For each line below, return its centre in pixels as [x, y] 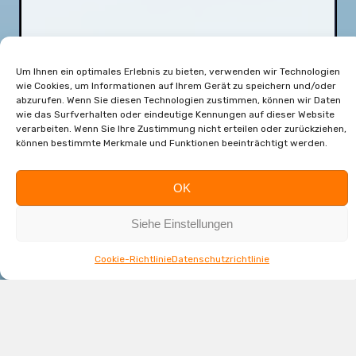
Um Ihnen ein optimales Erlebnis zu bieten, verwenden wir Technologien [178, 72]
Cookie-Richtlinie [133, 259]
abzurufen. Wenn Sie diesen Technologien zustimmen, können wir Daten [178, 100]
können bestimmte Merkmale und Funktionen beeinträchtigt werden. [172, 143]
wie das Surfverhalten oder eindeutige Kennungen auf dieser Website [175, 114]
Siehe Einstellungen [182, 223]
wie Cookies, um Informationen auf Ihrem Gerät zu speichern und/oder [176, 86]
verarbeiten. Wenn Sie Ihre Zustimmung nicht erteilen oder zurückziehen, [181, 129]
